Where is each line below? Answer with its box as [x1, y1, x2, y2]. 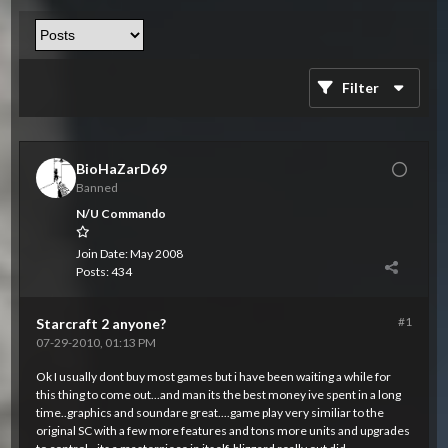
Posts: [76, 264, 110, 279]
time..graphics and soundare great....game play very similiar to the [36, 405, 385, 420]
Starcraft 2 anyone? [36, 315, 167, 332]
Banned [76, 180, 119, 195]
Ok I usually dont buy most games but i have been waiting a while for [36, 369, 392, 384]
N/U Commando [76, 206, 167, 221]
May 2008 [130, 246, 184, 261]
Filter [341, 79, 379, 96]
